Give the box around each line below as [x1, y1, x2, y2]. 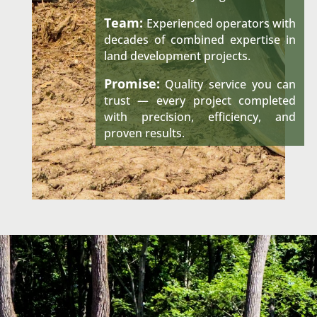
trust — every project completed [103, 93, 296, 109]
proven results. [103, 125, 185, 142]
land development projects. [103, 48, 250, 64]
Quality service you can [159, 76, 296, 93]
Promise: [103, 75, 160, 93]
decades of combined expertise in [103, 32, 296, 48]
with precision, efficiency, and [103, 109, 296, 125]
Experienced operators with [146, 16, 296, 32]
